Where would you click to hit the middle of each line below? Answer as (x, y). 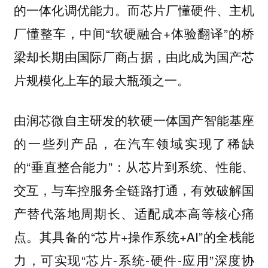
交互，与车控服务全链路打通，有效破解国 (134, 189)
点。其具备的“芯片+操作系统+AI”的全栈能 (134, 236)
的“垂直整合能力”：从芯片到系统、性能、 (134, 166)
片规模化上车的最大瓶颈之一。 (101, 80)
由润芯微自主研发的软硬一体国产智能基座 (134, 119)
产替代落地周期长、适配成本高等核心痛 (134, 213)
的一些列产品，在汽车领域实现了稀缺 (134, 143)
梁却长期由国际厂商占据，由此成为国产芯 (134, 57)
